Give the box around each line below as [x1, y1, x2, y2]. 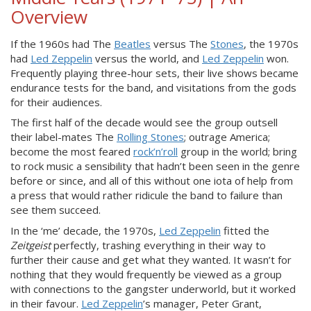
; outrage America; [184, 130, 270, 144]
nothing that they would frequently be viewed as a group [10, 267, 282, 281]
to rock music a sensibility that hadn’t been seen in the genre [10, 159, 300, 173]
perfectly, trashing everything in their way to [51, 237, 266, 252]
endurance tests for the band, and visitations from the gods [10, 80, 296, 94]
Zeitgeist [10, 237, 51, 252]
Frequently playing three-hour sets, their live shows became [10, 65, 299, 80]
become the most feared [10, 144, 133, 158]
